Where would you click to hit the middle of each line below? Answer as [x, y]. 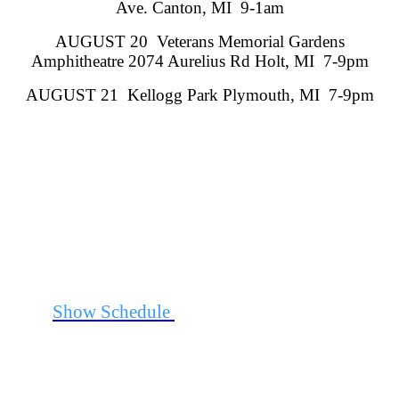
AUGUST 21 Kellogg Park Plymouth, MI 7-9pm [199, 94]
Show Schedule [111, 311]
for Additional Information [276, 311]
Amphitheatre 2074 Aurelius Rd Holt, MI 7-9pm [199, 61]
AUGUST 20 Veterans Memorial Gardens [199, 41]
